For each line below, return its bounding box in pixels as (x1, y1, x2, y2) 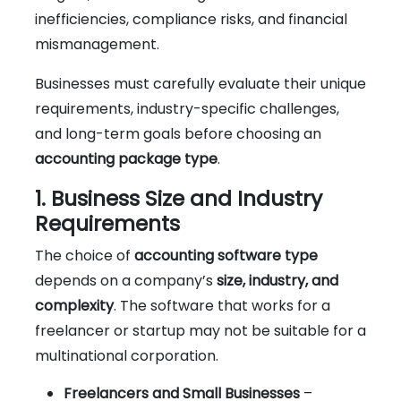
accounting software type (134, 244, 318, 266)
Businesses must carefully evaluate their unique (35, 73, 366, 94)
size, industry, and (217, 269, 338, 291)
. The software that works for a (114, 294, 330, 316)
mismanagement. (35, 33, 159, 55)
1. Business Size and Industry (35, 183, 322, 213)
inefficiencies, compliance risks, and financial (35, 8, 347, 30)
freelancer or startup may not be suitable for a (35, 320, 366, 341)
